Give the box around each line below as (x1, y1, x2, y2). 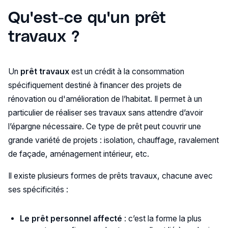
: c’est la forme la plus (122, 213, 202, 223)
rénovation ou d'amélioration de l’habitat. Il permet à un (8, 94, 202, 104)
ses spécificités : (8, 185, 68, 195)
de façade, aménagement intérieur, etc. (8, 149, 149, 159)
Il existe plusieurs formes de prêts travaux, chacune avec (8, 171, 213, 181)
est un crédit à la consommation (69, 67, 184, 77)
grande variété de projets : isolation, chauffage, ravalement (8, 135, 219, 146)
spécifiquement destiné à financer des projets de (8, 80, 182, 91)
